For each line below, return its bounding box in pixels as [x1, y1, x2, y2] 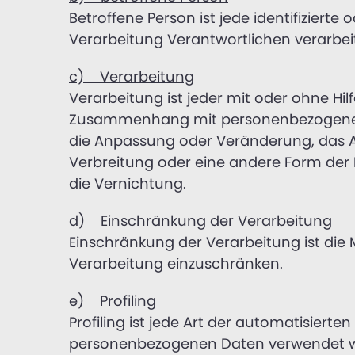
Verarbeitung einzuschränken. [69, 253, 283, 273]
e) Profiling [69, 290, 156, 311]
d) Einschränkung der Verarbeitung [69, 210, 332, 231]
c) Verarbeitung [69, 66, 194, 86]
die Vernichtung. [69, 173, 186, 193]
